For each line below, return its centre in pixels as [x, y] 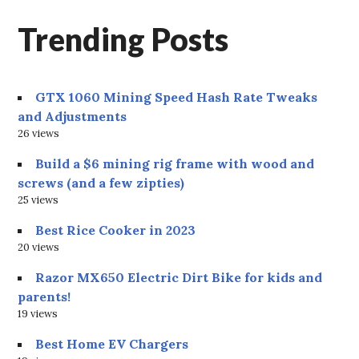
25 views [38, 200]
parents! [44, 297]
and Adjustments [73, 117]
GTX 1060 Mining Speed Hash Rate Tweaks [177, 97]
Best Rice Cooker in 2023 [116, 230]
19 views [38, 314]
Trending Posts [123, 40]
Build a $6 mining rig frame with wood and [175, 164]
